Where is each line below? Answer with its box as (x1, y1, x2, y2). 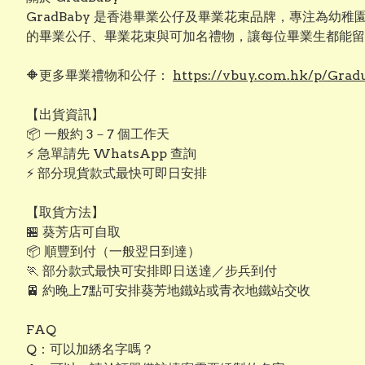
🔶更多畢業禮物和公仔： (26, 68, 173, 83)
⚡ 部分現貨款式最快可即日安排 (26, 165, 207, 181)
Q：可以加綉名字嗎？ (26, 341, 154, 357)
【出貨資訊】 (26, 107, 104, 122)
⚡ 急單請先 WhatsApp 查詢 (26, 146, 196, 161)
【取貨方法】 (26, 204, 104, 220)
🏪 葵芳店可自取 (26, 224, 121, 240)
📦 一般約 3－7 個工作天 (26, 126, 169, 142)
